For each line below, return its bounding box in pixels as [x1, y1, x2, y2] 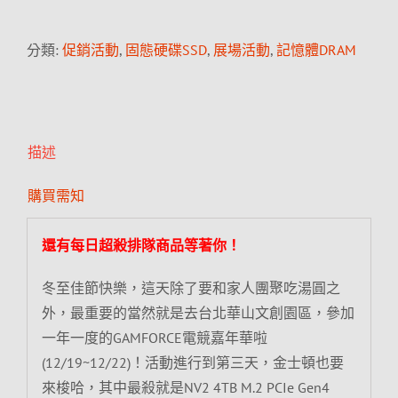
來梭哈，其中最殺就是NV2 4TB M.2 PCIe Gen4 [41, 378, 330, 396]
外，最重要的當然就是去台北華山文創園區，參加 [41, 303, 354, 322]
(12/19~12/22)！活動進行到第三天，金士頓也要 [41, 353, 344, 371]
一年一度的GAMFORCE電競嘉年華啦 [41, 328, 267, 346]
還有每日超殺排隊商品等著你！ [41, 235, 241, 254]
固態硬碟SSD [125, 41, 207, 59]
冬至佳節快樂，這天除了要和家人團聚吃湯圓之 [41, 278, 340, 297]
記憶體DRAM [276, 41, 356, 59]
